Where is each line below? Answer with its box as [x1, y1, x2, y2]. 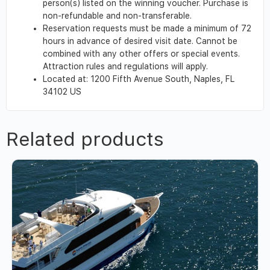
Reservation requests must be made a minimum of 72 [43, 23, 251, 33]
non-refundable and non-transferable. [43, 10, 192, 20]
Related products [6, 127, 164, 151]
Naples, [194, 74, 225, 84]
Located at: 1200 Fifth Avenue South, [43, 74, 194, 84]
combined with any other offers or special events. [43, 48, 240, 58]
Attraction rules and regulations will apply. [43, 61, 208, 71]
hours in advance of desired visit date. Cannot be [43, 36, 237, 46]
